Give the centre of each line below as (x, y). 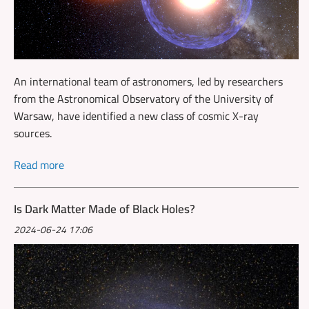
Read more (39, 165)
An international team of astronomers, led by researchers (148, 81)
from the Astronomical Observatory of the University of (143, 98)
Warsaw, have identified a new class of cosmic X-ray (136, 116)
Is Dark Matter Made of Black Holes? (104, 209)
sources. (33, 133)
